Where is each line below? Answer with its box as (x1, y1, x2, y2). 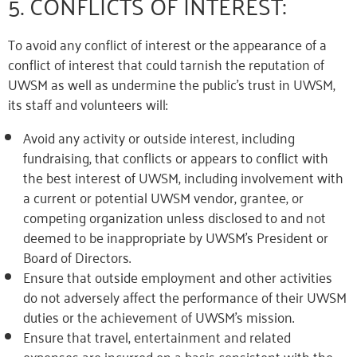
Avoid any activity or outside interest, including (22, 124, 295, 150)
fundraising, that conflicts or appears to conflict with (22, 144, 328, 170)
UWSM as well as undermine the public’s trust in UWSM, (8, 71, 335, 96)
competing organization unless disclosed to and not (22, 204, 326, 229)
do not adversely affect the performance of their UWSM (22, 284, 347, 309)
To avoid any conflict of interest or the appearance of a (8, 31, 327, 57)
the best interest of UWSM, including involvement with (22, 164, 343, 190)
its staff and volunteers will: (8, 91, 167, 116)
